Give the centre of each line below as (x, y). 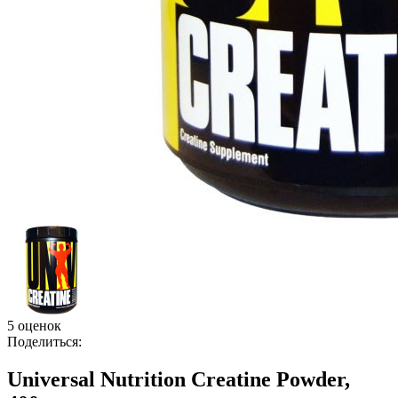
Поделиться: (44, 342)
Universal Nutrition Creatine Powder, (179, 379)
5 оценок (34, 326)
